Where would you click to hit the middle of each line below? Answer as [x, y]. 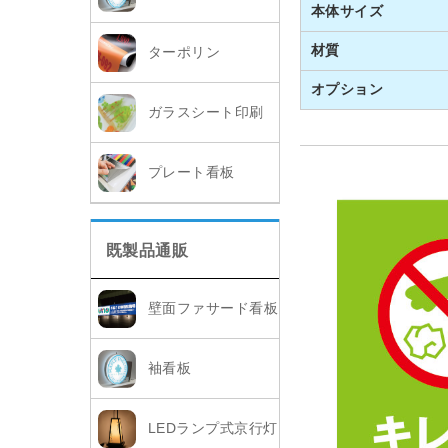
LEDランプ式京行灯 [212, 428]
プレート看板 [191, 172]
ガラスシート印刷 [205, 112]
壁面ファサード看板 [212, 308]
